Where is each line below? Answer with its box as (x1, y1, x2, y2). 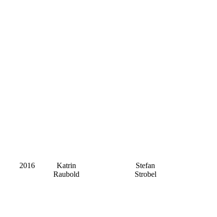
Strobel (134, 170, 156, 179)
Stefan (136, 161, 155, 170)
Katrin (56, 161, 76, 170)
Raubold (53, 170, 79, 179)
